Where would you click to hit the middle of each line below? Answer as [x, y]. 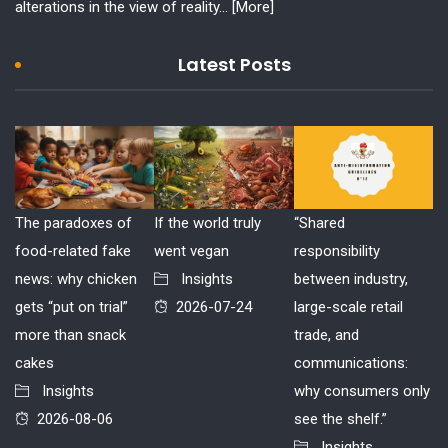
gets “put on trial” [71, 306]
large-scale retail [348, 306]
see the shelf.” [340, 418]
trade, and [326, 334]
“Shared [319, 222]
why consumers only [361, 390]
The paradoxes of [73, 222]
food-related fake [73, 250]
